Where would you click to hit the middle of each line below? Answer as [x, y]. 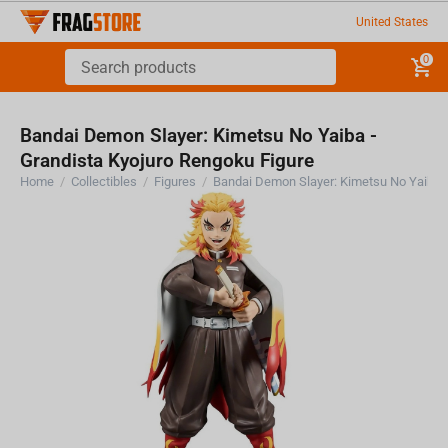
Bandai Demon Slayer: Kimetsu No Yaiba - [199, 135]
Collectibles [104, 181]
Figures [175, 181]
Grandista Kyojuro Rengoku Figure [167, 160]
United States [391, 21]
